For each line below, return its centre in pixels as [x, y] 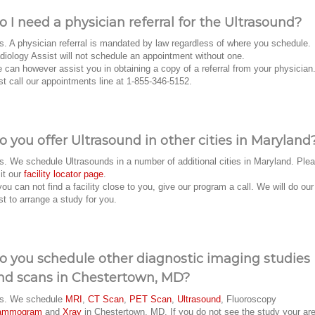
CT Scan [106, 299]
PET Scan [150, 299]
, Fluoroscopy [249, 299]
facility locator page [64, 174]
